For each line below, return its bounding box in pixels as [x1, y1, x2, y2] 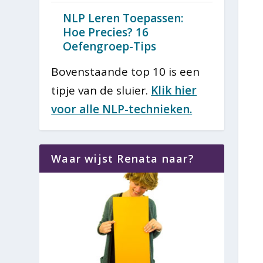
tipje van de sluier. [51, 83, 151, 99]
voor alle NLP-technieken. [51, 102, 193, 117]
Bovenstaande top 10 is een [51, 64, 200, 80]
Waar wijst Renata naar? [51, 151, 194, 166]
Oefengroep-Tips [63, 39, 157, 55]
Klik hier [151, 83, 197, 99]
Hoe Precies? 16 [63, 25, 149, 41]
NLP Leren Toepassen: [63, 11, 184, 26]
